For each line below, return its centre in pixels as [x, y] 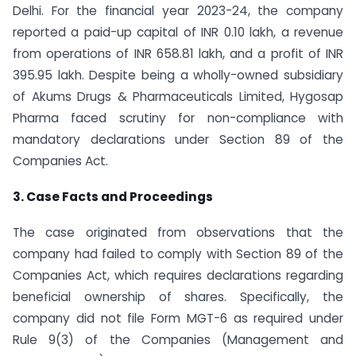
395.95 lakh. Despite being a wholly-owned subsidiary [178, 75]
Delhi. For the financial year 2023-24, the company [178, 11]
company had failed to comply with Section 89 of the [178, 253]
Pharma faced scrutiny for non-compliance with [178, 118]
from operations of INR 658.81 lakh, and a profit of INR [178, 54]
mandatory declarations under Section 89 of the [178, 140]
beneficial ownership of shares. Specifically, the [178, 296]
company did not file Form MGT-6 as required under [178, 318]
